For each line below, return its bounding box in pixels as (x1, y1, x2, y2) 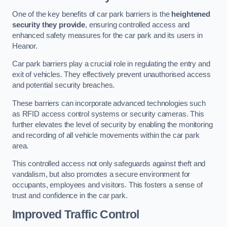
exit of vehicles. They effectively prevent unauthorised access (12, 70, 211, 79)
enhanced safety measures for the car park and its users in (12, 31, 203, 40)
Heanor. (12, 42, 37, 50)
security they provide (12, 20, 85, 29)
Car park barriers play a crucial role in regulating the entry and (12, 60, 210, 68)
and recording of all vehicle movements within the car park (12, 131, 200, 139)
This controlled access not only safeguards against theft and (12, 160, 206, 168)
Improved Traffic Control (12, 207, 139, 221)
